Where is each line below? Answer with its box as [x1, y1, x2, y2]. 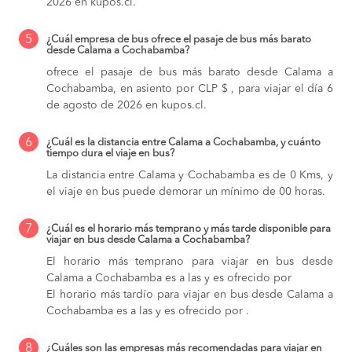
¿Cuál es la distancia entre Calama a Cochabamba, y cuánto [46, 137, 321, 148]
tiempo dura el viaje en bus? [46, 148, 174, 159]
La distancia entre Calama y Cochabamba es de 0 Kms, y [46, 169, 333, 181]
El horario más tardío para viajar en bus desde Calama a [46, 288, 333, 300]
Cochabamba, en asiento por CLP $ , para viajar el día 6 [46, 82, 333, 94]
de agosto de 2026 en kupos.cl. [46, 99, 207, 111]
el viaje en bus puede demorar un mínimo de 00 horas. [46, 185, 325, 197]
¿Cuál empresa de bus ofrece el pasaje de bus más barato [46, 34, 311, 45]
